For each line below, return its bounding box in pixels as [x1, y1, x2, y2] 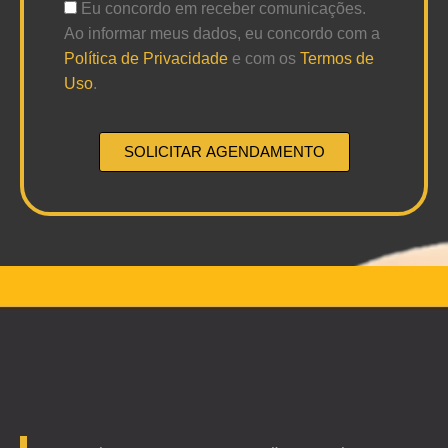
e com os [228, 50, 300, 67]
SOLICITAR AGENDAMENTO [123, 143, 325, 161]
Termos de [300, 50, 374, 67]
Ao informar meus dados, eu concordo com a [64, 25, 380, 42]
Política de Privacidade [64, 50, 228, 67]
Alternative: [64, 173, 145, 194]
